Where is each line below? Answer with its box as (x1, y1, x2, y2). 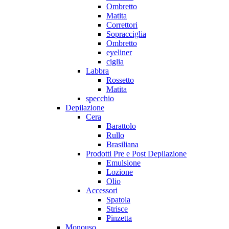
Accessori (86, 186, 118, 195)
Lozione (106, 168, 133, 177)
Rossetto (106, 76, 134, 85)
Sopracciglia (106, 30, 146, 39)
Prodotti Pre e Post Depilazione (86, 149, 187, 158)
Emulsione (106, 158, 141, 168)
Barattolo (106, 122, 136, 131)
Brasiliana (106, 140, 139, 149)
